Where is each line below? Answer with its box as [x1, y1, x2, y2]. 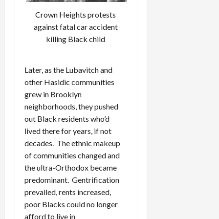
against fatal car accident [33, 22, 118, 32]
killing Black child [46, 34, 106, 44]
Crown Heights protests [35, 10, 116, 20]
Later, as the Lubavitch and [24, 65, 112, 74]
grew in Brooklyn [24, 89, 82, 99]
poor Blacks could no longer [24, 199, 118, 209]
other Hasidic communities [24, 77, 114, 87]
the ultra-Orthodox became [24, 162, 117, 172]
